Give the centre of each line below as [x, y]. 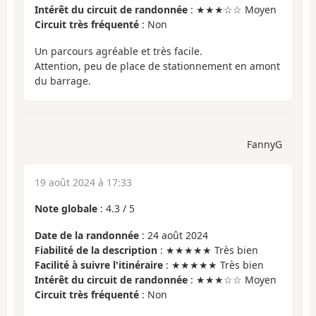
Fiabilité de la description [96, 250]
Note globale [66, 208]
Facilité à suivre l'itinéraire [99, 265]
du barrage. [63, 81]
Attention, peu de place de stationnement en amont [157, 66]
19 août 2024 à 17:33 [83, 182]
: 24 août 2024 [174, 236]
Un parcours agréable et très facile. [119, 51]
